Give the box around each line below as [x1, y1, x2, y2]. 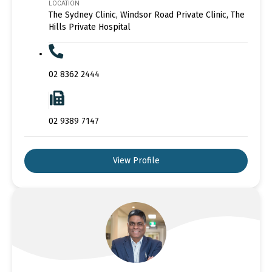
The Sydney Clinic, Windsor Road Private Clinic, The [49, 9, 245, 20]
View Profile [112, 155, 160, 166]
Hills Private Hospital [49, 21, 131, 32]
